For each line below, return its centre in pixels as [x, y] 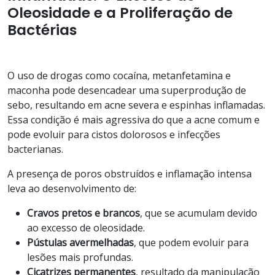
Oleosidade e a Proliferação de [120, 12]
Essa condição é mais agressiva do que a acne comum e [134, 119]
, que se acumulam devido [199, 213]
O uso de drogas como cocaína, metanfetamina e [119, 75]
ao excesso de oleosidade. [86, 227]
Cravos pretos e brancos [83, 213]
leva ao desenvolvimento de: [72, 188]
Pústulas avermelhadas [80, 242]
